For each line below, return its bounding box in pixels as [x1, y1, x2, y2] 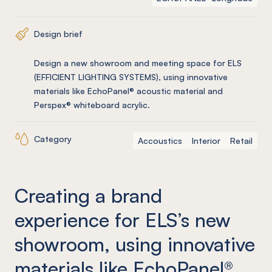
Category [34, 134, 72, 144]
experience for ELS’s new [15, 207, 231, 232]
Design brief [34, 29, 83, 39]
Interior [192, 135, 220, 146]
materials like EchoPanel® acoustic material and [34, 85, 223, 96]
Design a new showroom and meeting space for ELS [34, 57, 242, 68]
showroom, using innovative [15, 231, 255, 256]
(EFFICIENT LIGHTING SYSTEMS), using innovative [34, 71, 228, 82]
